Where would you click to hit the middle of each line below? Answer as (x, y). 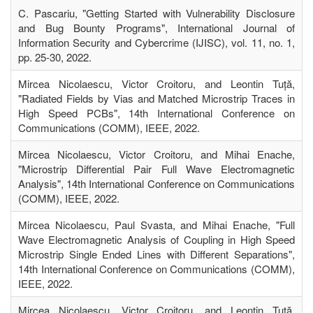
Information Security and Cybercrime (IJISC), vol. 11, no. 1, (156, 42)
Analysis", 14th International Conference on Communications (156, 183)
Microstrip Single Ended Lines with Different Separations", (156, 254)
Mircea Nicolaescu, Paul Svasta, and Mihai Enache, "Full (156, 224)
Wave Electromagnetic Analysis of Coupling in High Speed (156, 239)
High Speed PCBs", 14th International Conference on (156, 112)
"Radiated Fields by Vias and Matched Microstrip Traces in (156, 98)
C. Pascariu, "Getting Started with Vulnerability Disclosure (156, 13)
